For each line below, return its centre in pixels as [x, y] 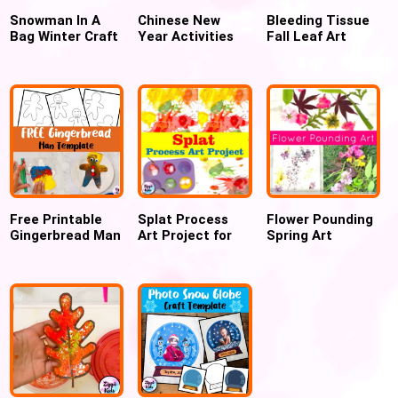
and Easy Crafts [189, 52]
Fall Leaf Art [306, 36]
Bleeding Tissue [318, 20]
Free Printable [56, 219]
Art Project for [185, 235]
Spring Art [299, 235]
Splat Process [183, 219]
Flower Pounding [319, 219]
